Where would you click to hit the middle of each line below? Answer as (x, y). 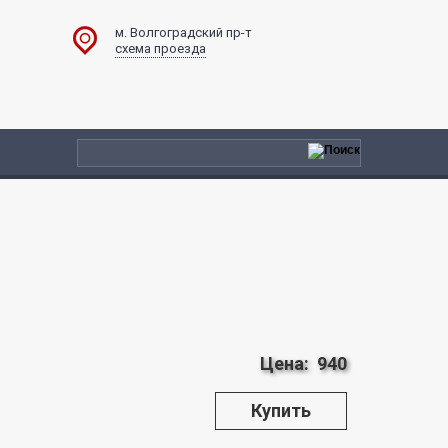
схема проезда (160, 48)
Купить (281, 410)
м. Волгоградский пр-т (183, 32)
